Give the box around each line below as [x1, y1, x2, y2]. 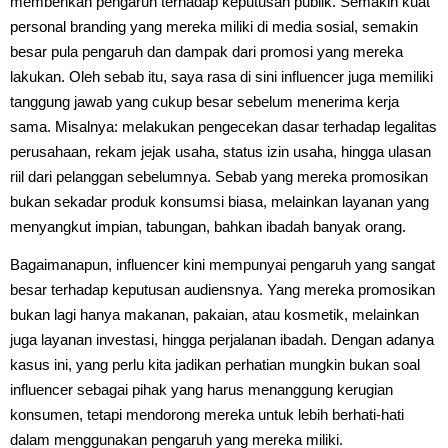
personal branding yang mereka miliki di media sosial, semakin [10, 17, 418, 35]
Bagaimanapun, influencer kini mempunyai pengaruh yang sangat [10, 255, 435, 273]
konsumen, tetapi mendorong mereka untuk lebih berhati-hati [10, 405, 404, 423]
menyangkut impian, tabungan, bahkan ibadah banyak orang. [10, 217, 406, 235]
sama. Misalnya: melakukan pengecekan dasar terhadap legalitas [10, 117, 437, 135]
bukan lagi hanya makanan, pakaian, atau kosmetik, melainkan [10, 305, 419, 323]
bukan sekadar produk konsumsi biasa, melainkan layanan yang [10, 192, 429, 210]
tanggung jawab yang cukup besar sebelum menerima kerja [10, 92, 399, 110]
